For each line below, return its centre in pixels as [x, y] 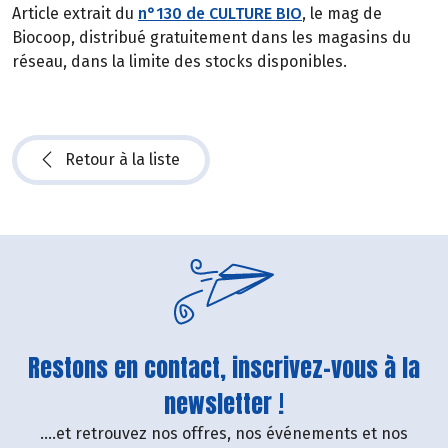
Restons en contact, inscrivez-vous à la [224, 367]
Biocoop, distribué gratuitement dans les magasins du [211, 37]
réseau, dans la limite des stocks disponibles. [179, 61]
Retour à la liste [122, 159]
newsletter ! [224, 403]
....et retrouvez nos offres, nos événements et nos [224, 433]
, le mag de [342, 13]
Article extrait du [75, 13]
